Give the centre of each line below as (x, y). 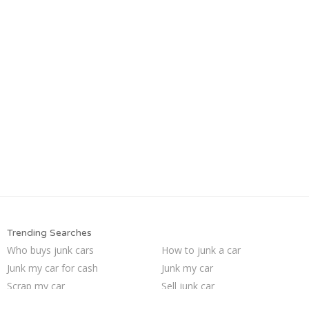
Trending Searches (49, 233)
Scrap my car (36, 286)
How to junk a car (201, 250)
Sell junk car (188, 286)
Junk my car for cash (52, 268)
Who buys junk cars (50, 250)
